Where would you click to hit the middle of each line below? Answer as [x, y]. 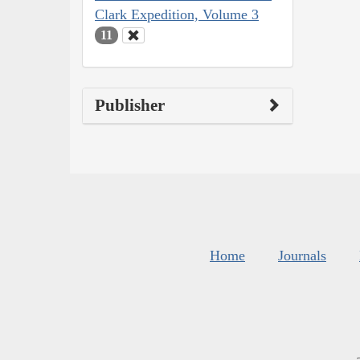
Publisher [130, 106]
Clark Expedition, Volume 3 [177, 14]
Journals [302, 256]
